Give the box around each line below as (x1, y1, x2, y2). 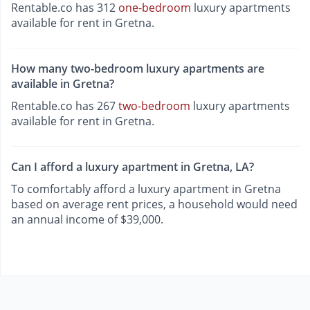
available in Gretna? (11, 75, 114, 91)
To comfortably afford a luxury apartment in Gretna (11, 181, 281, 197)
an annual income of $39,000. (11, 212, 163, 228)
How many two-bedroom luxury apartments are (11, 60, 264, 76)
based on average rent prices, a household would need (11, 197, 298, 212)
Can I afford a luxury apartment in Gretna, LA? (11, 159, 254, 175)
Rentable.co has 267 (11, 98, 118, 113)
